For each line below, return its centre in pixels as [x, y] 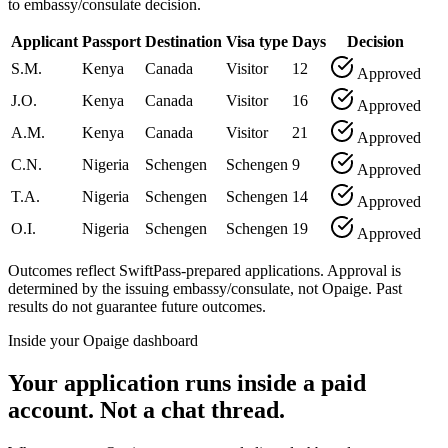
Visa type [257, 41]
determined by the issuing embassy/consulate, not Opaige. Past [205, 288]
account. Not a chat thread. [146, 409]
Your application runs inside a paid [187, 382]
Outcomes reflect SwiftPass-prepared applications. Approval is [204, 270]
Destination [183, 41]
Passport [111, 41]
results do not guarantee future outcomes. [137, 306]
